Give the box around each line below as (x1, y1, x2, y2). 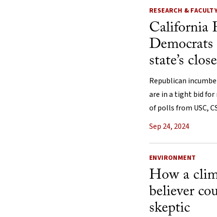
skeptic (149, 201, 190, 216)
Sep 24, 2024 (149, 121, 189, 132)
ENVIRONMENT (149, 153, 196, 163)
